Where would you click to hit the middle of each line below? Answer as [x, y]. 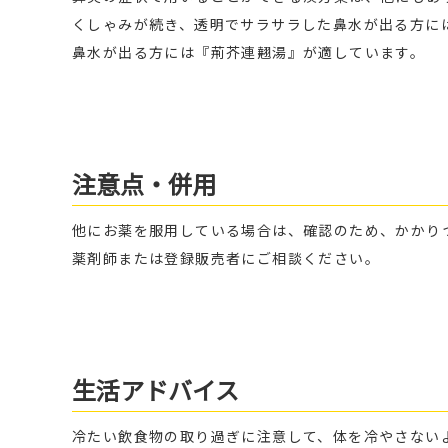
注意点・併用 [144, 184]
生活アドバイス [155, 390]
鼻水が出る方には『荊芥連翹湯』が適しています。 [249, 52]
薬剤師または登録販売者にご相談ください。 [226, 258]
